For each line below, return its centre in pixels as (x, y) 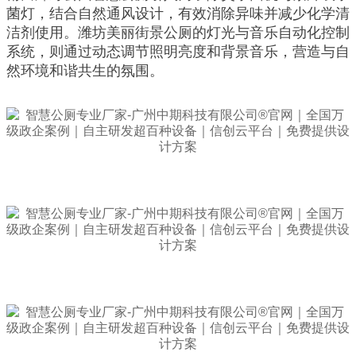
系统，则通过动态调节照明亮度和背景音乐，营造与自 (178, 51)
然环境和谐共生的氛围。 (85, 70)
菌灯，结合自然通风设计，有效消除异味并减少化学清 (178, 13)
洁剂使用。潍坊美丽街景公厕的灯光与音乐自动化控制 (178, 32)
